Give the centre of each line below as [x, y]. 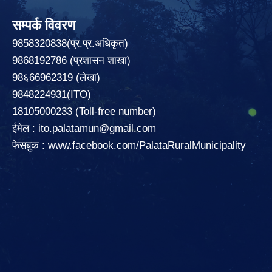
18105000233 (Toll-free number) [84, 111]
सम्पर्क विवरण [44, 25]
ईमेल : [25, 128]
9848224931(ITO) [52, 94]
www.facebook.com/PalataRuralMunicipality [148, 145]
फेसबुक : [30, 145]
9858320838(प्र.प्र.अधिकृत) [70, 43]
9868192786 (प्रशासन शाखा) [73, 60]
